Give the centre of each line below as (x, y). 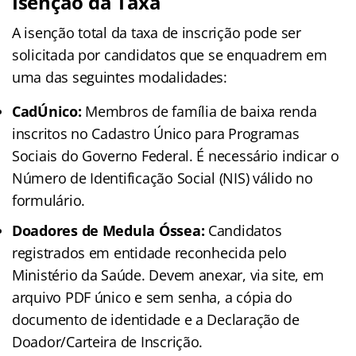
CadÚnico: (47, 111)
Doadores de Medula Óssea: (108, 230)
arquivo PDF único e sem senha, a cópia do (152, 297)
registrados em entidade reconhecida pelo (150, 252)
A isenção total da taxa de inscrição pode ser (157, 32)
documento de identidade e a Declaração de (156, 319)
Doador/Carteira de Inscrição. (108, 341)
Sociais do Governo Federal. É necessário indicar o (176, 155)
